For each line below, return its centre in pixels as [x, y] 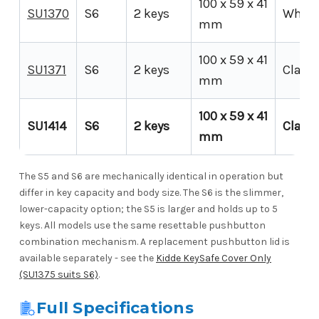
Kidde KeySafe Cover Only [214, 258]
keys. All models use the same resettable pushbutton [142, 226]
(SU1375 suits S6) [59, 275]
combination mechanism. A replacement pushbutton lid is [155, 242]
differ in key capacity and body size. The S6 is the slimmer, [151, 193]
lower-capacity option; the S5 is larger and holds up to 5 [148, 209]
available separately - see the [88, 258]
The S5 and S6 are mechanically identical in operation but [151, 177]
